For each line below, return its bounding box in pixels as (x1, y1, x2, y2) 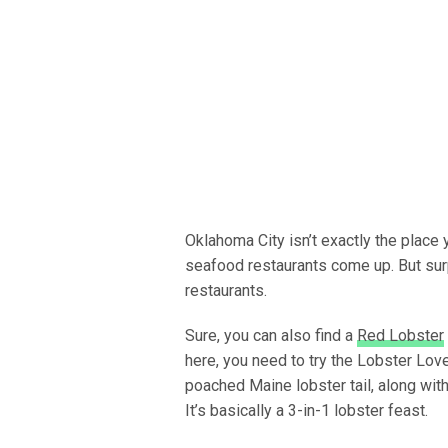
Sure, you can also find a (185, 325, 357, 345)
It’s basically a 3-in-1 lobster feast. (185, 400, 428, 420)
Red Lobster (357, 325, 444, 345)
